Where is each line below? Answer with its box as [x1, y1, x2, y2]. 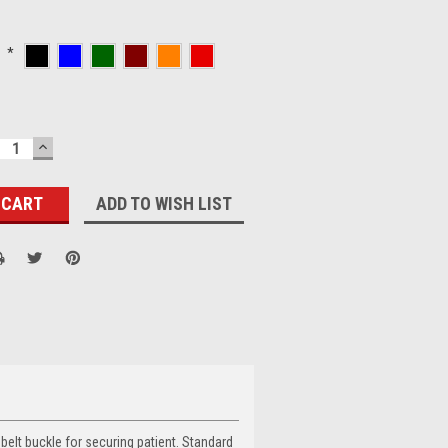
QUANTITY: [35, 148, 125, 170]
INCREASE [35, 134, 119, 156]
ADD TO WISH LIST [96, 192, 233, 214]
